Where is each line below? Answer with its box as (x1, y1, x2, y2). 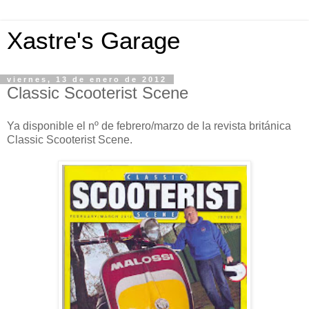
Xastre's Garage (7, 28, 180, 54)
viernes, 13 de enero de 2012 (7, 75, 167, 83)
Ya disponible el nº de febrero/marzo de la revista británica (7, 119, 291, 132)
